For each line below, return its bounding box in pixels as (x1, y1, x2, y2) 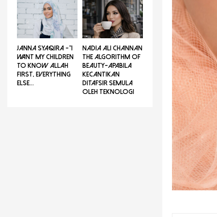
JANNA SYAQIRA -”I (17, 44, 73, 52)
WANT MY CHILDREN (17, 53, 74, 61)
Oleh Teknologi (82, 88, 134, 95)
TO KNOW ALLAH (17, 62, 68, 69)
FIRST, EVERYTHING (17, 70, 71, 78)
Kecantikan (82, 70, 120, 78)
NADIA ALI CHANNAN (82, 44, 142, 52)
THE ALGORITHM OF (82, 53, 140, 61)
